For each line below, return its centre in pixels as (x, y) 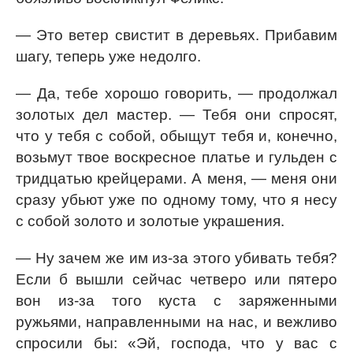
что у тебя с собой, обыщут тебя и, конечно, (176, 136)
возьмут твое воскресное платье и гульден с (176, 157)
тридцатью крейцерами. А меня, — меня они (176, 178)
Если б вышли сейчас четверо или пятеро (176, 279)
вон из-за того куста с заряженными (176, 301)
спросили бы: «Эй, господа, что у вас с (176, 343)
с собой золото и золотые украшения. (150, 221)
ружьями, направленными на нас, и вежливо (176, 322)
